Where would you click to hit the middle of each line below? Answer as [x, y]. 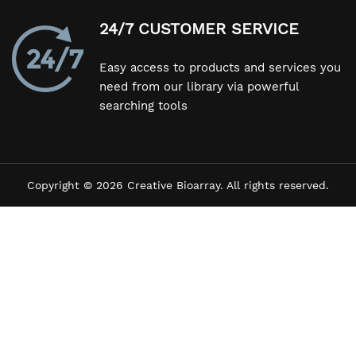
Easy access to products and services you [220, 67]
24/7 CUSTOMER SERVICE [199, 28]
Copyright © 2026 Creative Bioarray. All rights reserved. [178, 185]
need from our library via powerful [199, 86]
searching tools [143, 105]
